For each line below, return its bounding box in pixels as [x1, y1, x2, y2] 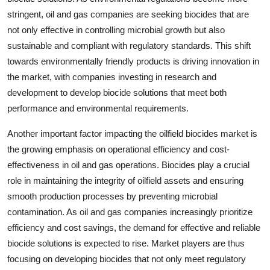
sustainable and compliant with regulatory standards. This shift [7, 40, 251, 51]
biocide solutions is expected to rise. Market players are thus [7, 238, 245, 248]
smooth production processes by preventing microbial [7, 191, 218, 201]
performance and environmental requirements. [7, 103, 189, 113]
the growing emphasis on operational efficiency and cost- [7, 144, 230, 154]
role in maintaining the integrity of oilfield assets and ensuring [7, 175, 243, 186]
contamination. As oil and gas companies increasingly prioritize [7, 207, 253, 217]
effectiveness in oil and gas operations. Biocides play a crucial [7, 160, 250, 170]
